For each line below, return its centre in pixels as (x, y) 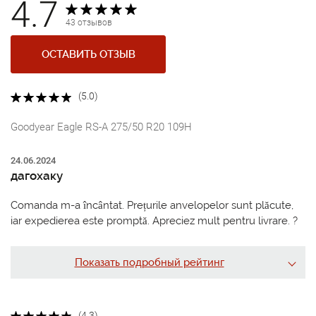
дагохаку (37, 175)
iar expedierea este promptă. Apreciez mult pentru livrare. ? (154, 220)
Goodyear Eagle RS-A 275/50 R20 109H (101, 127)
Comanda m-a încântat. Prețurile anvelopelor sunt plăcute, (152, 205)
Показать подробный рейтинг (149, 262)
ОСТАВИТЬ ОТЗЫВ (88, 55)
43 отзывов (89, 23)
